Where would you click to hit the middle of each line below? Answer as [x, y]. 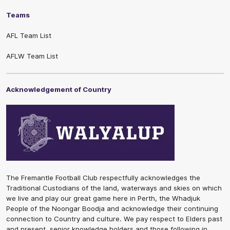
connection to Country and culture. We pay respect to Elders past [114, 218]
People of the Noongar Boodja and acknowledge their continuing [112, 208]
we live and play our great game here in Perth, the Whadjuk [103, 198]
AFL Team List [29, 35]
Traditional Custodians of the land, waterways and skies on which [114, 188]
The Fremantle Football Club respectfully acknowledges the [103, 177]
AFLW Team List [32, 56]
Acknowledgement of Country [59, 89]
